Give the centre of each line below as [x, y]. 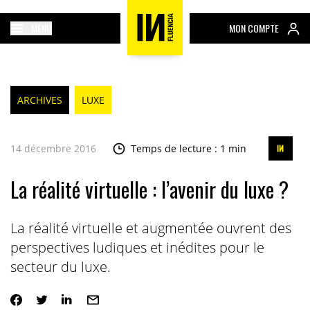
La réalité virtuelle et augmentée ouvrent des [151, 228]
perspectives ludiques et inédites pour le [137, 247]
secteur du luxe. [60, 267]
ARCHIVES [39, 100]
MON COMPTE [254, 28]
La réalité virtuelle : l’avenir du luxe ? [149, 189]
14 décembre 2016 [53, 148]
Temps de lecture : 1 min [188, 148]
